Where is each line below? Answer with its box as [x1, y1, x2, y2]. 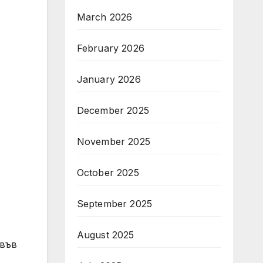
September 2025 [76, 198, 153, 210]
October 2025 [76, 167, 139, 178]
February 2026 [76, 42, 145, 54]
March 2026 [76, 11, 133, 23]
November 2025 [76, 136, 151, 147]
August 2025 [76, 229, 134, 241]
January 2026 [76, 73, 141, 85]
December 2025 [76, 104, 150, 116]
